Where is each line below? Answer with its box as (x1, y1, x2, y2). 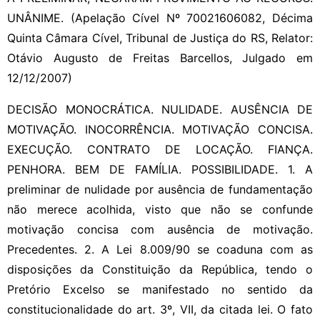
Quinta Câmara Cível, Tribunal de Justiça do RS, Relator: (7, 30, 313, 45)
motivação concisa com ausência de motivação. (7, 221, 313, 236)
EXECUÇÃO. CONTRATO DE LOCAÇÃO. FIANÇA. (7, 141, 313, 156)
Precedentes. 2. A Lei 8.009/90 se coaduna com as (7, 241, 313, 256)
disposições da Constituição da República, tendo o (7, 261, 313, 276)
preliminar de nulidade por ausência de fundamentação (7, 181, 313, 196)
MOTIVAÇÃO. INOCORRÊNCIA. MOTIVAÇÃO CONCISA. (7, 121, 313, 136)
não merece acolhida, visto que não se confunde (7, 201, 313, 216)
